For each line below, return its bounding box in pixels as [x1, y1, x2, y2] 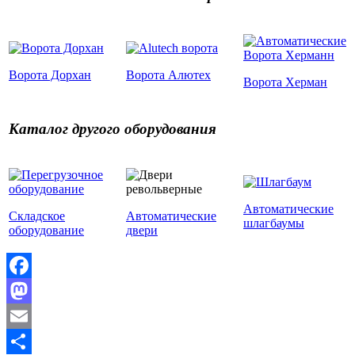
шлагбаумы [243, 216, 304, 231]
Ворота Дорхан [9, 68, 91, 82]
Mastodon [6, 309, 56, 323]
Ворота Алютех [126, 68, 211, 82]
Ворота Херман [243, 75, 327, 90]
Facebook [6, 284, 55, 298]
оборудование [9, 223, 84, 238]
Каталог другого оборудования [9, 120, 216, 138]
